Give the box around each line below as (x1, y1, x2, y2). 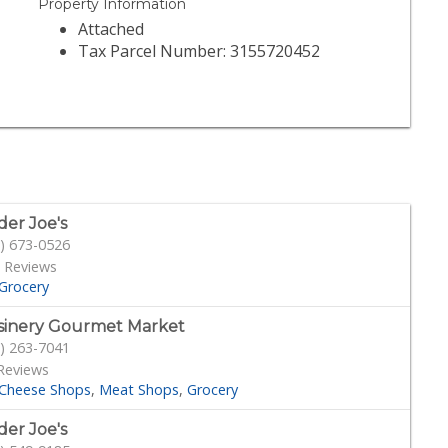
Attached (78, 18, 145, 41)
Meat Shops (99, 379, 180, 399)
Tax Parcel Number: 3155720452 (78, 40, 321, 63)
